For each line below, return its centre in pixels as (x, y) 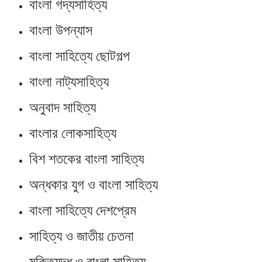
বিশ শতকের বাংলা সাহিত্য (87, 159)
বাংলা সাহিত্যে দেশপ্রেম (83, 211)
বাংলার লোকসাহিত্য (73, 133)
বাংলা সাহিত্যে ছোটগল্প (80, 56)
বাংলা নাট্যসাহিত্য (69, 82)
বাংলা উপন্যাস (61, 30)
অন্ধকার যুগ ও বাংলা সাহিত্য (94, 185)
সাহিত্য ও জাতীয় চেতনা (82, 236)
